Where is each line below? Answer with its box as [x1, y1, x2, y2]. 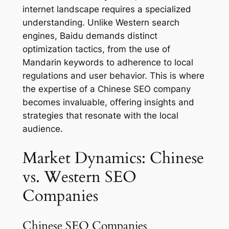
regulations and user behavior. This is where [22, 71, 204, 81]
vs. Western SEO [22, 166, 136, 188]
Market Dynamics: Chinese [22, 147, 204, 169]
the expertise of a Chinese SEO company [22, 84, 191, 95]
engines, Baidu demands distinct [22, 31, 157, 41]
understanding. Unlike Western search [22, 17, 179, 28]
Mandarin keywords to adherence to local [22, 57, 193, 68]
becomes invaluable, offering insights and [22, 97, 194, 108]
